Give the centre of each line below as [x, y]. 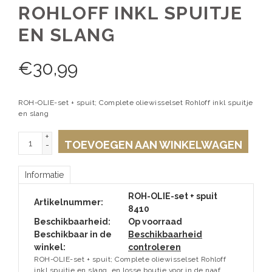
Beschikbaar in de [73, 235]
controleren [155, 247]
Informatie [44, 175]
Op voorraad [155, 222]
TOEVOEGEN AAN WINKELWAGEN [153, 145]
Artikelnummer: [69, 202]
